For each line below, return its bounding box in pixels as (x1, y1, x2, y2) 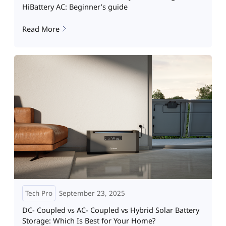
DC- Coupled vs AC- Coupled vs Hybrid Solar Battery (22, 205, 199, 215)
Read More (22, 23, 60, 34)
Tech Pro (25, 188, 52, 198)
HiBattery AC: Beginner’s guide (22, 2, 128, 12)
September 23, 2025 (59, 188, 125, 198)
